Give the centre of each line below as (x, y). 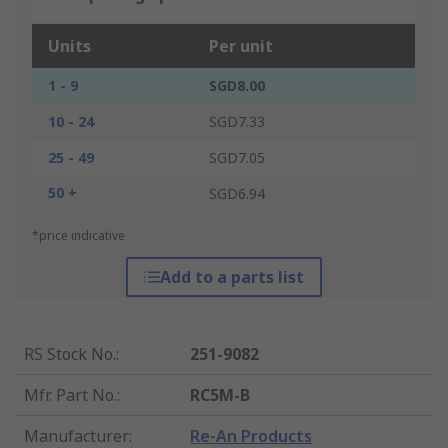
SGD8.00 (237, 86)
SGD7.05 (237, 158)
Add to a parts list (231, 277)
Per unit (241, 46)
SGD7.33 (237, 122)
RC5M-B (220, 395)
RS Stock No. (70, 354)
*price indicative (78, 236)
